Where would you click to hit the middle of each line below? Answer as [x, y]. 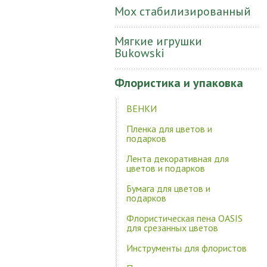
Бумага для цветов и [168, 188]
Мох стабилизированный [183, 11]
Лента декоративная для [178, 159]
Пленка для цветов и [169, 129]
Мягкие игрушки [158, 41]
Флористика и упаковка [179, 83]
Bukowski [139, 53]
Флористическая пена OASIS [184, 218]
